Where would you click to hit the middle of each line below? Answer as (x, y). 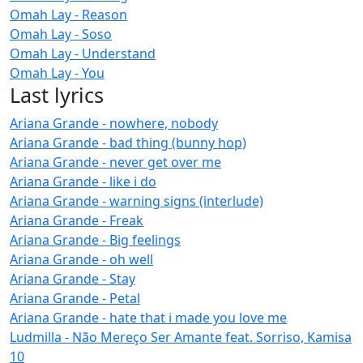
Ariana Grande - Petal (75, 298)
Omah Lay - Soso (61, 34)
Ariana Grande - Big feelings (95, 239)
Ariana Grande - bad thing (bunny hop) (128, 142)
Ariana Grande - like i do (83, 181)
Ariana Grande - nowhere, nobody (114, 123)
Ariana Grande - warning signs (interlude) (137, 201)
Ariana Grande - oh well (81, 259)
